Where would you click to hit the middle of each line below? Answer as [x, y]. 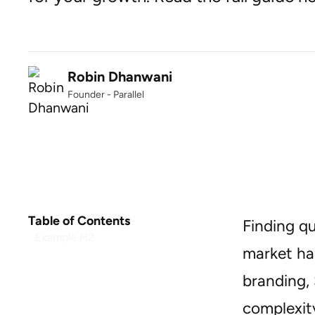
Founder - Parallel [106, 95]
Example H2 [65, 238]
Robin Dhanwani [120, 77]
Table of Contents [79, 221]
